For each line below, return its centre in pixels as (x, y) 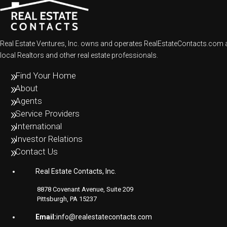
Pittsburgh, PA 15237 (67, 199)
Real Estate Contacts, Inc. (76, 172)
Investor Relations (49, 139)
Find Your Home (46, 76)
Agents (29, 101)
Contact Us (36, 152)
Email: (46, 217)
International (39, 126)
